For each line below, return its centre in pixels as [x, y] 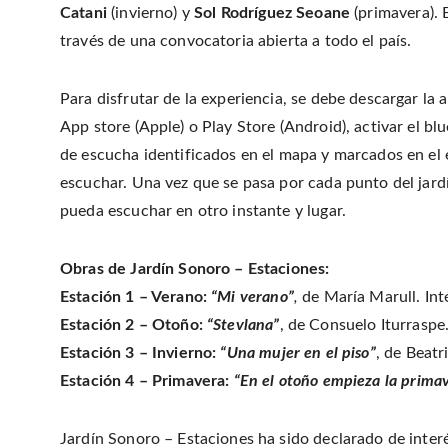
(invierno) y [153, 12]
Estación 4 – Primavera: [147, 380]
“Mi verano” [252, 296]
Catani [86, 12]
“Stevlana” [243, 324]
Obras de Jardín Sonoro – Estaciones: [195, 268]
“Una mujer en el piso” [296, 352]
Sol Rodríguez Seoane [272, 12]
